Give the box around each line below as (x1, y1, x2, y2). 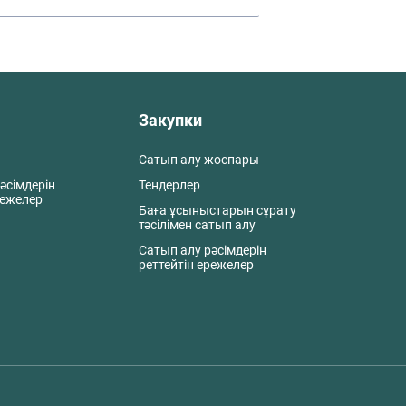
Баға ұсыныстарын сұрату (139, 203, 296, 217)
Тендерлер (139, 178, 200, 192)
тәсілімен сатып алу (139, 217, 256, 232)
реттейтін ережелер (139, 257, 254, 272)
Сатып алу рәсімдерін (139, 243, 266, 257)
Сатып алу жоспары (139, 152, 259, 167)
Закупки (139, 111, 202, 130)
